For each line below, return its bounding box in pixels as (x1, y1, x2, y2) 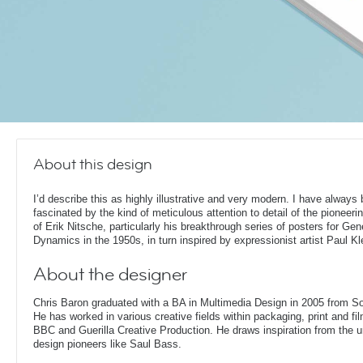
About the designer (33, 263, 187, 287)
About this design (33, 155, 152, 174)
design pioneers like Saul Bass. (33, 338, 181, 350)
